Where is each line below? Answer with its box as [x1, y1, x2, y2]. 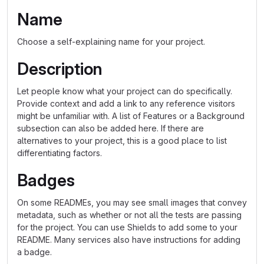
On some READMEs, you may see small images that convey [17, 197, 247, 207]
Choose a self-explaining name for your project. [17, 37, 205, 47]
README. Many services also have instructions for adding [17, 235, 240, 245]
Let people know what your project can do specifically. [17, 86, 232, 96]
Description [17, 59, 103, 79]
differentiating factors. [17, 148, 102, 158]
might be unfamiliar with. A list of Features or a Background [17, 111, 245, 121]
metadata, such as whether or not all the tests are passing [17, 210, 242, 220]
